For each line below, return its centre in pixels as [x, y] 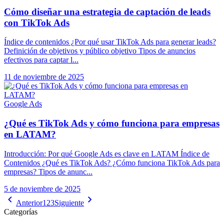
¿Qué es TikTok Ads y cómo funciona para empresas [112, 123]
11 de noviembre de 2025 [44, 77]
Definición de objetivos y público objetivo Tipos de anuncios [100, 51]
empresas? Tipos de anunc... [48, 171]
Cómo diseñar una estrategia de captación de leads [107, 11]
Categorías [21, 211]
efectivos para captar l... [41, 60]
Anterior [29, 202]
